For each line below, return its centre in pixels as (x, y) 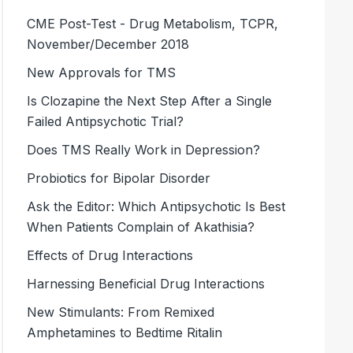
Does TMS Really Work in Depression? (144, 149)
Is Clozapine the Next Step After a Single (150, 100)
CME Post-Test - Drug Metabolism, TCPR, (153, 23)
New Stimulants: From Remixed (121, 312)
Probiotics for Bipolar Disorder (119, 178)
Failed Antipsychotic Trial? (106, 121)
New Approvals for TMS (102, 72)
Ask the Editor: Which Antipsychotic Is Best (156, 206)
